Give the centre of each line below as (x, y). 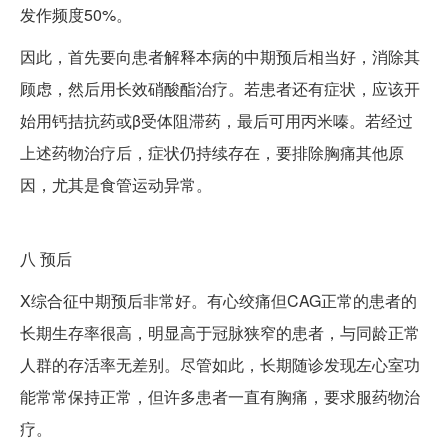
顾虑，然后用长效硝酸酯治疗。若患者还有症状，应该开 (220, 89)
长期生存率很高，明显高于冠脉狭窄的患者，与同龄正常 (220, 333)
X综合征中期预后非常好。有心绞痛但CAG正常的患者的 (218, 301)
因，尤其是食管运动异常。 (116, 185)
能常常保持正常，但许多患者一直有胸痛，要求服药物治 (220, 397)
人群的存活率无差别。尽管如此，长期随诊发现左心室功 (220, 365)
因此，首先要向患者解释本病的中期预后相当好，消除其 (220, 57)
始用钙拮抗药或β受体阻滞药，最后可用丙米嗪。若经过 (216, 121)
